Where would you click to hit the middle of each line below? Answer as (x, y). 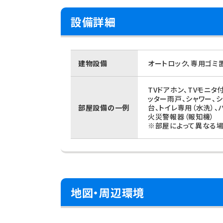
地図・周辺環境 (108, 192)
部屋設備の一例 (104, 108)
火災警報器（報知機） (181, 116)
